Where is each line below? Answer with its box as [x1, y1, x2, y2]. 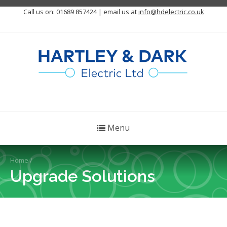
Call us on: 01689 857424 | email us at [23, 7, 138, 16]
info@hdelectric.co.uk [138, 7, 204, 16]
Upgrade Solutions [10, 166, 155, 186]
